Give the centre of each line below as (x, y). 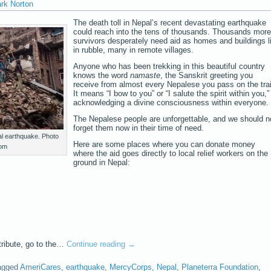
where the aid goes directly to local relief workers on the (171, 153)
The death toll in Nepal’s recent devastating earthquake (170, 22)
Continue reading (97, 244)
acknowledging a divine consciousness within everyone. (171, 102)
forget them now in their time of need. (139, 128)
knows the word (102, 75)
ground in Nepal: (102, 162)
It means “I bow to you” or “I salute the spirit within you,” (171, 93)
